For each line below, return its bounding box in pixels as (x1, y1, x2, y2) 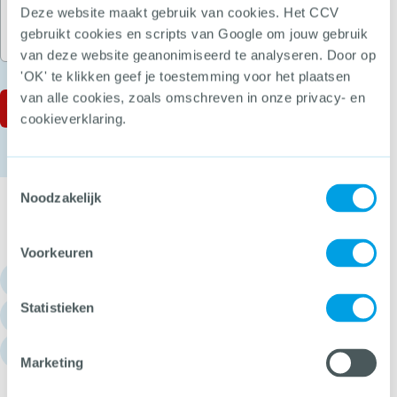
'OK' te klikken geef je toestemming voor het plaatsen (20, 68, 351, 84)
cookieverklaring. (20, 111, 127, 127)
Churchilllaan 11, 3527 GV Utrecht (35, 341, 233, 360)
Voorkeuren (20, 245, 93, 261)
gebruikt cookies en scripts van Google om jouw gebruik (20, 26, 368, 42)
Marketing (20, 354, 83, 370)
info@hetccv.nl (35, 306, 125, 324)
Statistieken (20, 300, 95, 315)
